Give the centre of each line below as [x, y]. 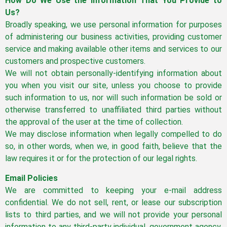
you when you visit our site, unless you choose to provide [113, 86]
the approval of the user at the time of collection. [94, 122]
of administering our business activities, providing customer [113, 37]
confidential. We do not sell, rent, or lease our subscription [113, 202]
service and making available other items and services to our [113, 49]
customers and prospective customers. [75, 61]
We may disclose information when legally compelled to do [113, 134]
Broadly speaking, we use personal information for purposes [113, 25]
